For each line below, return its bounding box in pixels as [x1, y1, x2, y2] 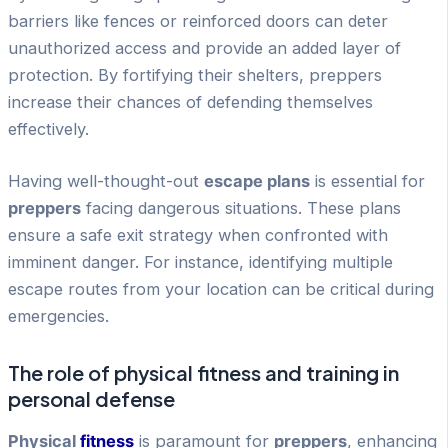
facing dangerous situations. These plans [81, 197, 401, 218]
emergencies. [8, 305, 109, 326]
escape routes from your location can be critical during [8, 278, 434, 299]
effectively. [8, 119, 89, 140]
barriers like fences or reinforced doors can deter [8, 11, 388, 32]
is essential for [310, 170, 425, 191]
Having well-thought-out [8, 170, 204, 191]
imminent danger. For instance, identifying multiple [8, 251, 393, 272]
